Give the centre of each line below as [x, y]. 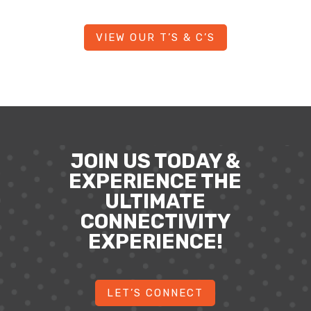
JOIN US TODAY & [155, 161]
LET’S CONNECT [155, 293]
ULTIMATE [155, 202]
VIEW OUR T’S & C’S [155, 37]
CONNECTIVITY [155, 222]
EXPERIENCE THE [155, 182]
